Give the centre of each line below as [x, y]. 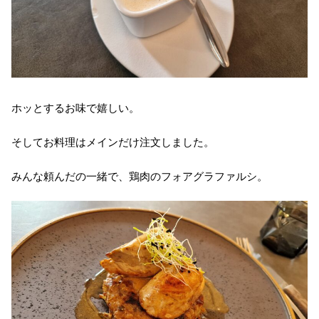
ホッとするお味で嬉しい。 [75, 108]
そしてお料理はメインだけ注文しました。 [113, 142]
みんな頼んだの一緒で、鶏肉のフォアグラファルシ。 [140, 176]
